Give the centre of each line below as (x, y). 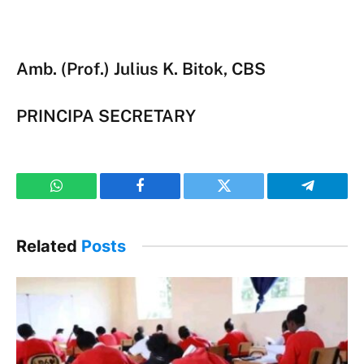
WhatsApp (87, 198)
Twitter (244, 198)
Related (49, 246)
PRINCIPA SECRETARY (106, 115)
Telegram (334, 198)
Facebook (167, 198)
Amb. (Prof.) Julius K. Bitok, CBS (141, 69)
